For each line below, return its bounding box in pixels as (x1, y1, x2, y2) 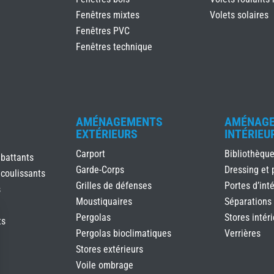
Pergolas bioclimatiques (76, 227, 171, 239)
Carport (76, 147, 105, 160)
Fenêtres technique (76, 40, 152, 53)
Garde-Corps (76, 163, 124, 176)
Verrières (224, 227, 261, 239)
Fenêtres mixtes (76, 9, 139, 21)
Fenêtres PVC (76, 24, 130, 37)
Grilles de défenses (76, 179, 152, 191)
